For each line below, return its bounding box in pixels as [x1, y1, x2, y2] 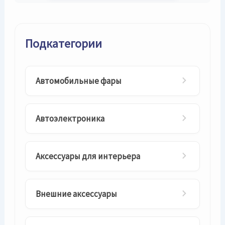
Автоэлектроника [36, 113, 105, 124]
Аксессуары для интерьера [36, 151, 141, 162]
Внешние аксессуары [36, 188, 118, 199]
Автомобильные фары [36, 75, 122, 86]
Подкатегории [25, 36, 102, 51]
